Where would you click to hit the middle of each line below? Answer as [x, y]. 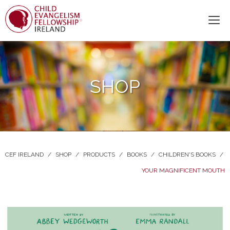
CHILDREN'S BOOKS [187, 155]
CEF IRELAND [24, 155]
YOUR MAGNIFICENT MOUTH [183, 170]
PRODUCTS [99, 155]
